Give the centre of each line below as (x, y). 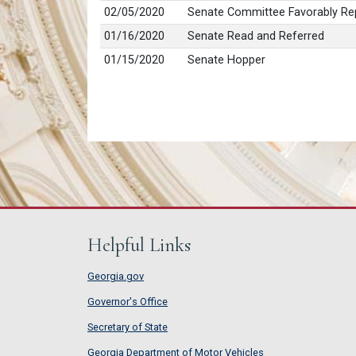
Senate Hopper (226, 60)
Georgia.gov (116, 277)
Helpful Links (139, 246)
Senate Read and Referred (255, 36)
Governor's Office (128, 302)
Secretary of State (128, 327)
